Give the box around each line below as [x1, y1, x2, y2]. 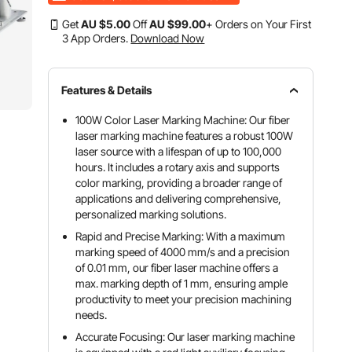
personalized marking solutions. [75, 207, 227, 221]
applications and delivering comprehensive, [75, 192, 282, 205]
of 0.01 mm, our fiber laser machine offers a [75, 261, 279, 274]
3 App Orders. [62, 31, 129, 45]
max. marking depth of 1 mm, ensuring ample [75, 277, 288, 290]
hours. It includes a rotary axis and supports [75, 160, 280, 174]
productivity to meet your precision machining [75, 292, 292, 306]
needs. [75, 308, 108, 321]
